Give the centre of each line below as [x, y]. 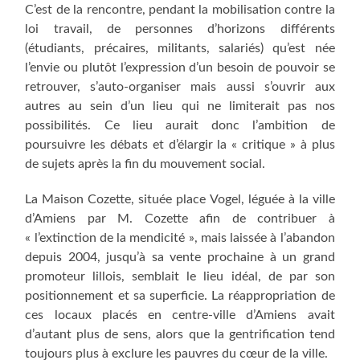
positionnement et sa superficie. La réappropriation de [180, 296]
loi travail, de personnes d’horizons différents [180, 29]
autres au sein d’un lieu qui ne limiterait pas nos [180, 106]
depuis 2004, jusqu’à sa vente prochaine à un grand [180, 258]
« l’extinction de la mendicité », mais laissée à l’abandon [180, 238]
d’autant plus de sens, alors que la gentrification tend [180, 335]
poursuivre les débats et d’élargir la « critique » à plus [180, 145]
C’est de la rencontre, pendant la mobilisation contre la [180, 10]
